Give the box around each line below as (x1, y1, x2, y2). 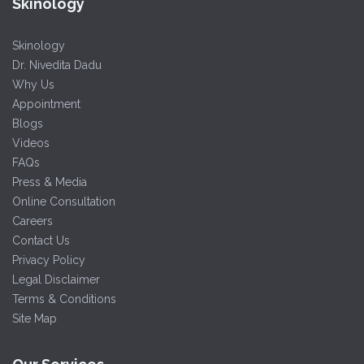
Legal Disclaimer (12, 272, 100, 286)
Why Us (12, 77, 54, 91)
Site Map (12, 311, 57, 325)
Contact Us (12, 233, 70, 247)
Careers (12, 214, 53, 227)
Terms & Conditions (12, 292, 116, 305)
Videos (12, 136, 50, 149)
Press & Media (12, 175, 87, 188)
